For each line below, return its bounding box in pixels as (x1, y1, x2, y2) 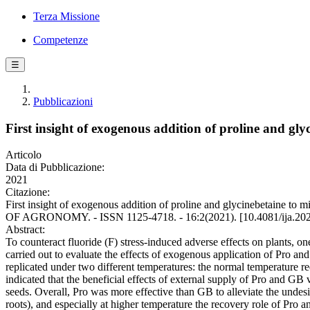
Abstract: (6, 224, 45, 236)
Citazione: (6, 186, 50, 199)
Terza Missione (33, 10, 100, 22)
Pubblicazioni (33, 95, 93, 107)
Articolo (6, 149, 42, 161)
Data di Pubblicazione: (6, 161, 104, 174)
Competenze (33, 34, 88, 46)
